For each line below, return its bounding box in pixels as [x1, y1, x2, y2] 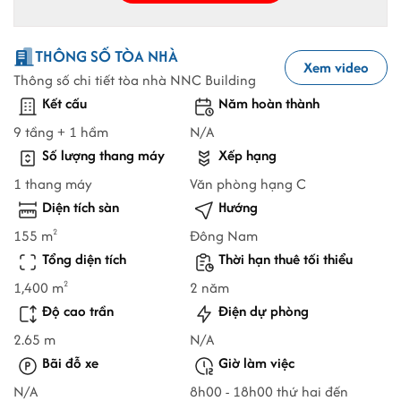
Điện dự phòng [218, 301, 309, 322]
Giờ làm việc [218, 353, 294, 374]
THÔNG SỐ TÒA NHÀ [35, 45, 178, 68]
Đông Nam [190, 226, 258, 247]
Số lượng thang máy [42, 145, 165, 166]
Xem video [303, 57, 369, 79]
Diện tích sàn [42, 197, 119, 218]
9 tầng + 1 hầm [13, 122, 108, 143]
